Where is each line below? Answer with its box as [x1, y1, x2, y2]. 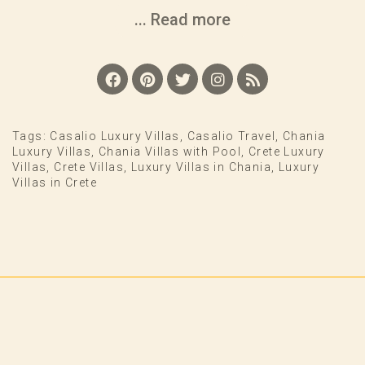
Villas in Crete [12, 176, 98, 190]
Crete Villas [54, 161, 125, 174]
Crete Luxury [248, 145, 325, 159]
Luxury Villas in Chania [130, 161, 272, 174]
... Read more [134, 10, 231, 30]
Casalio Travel [187, 130, 276, 143]
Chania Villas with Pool [99, 145, 242, 159]
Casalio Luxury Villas [50, 130, 180, 143]
